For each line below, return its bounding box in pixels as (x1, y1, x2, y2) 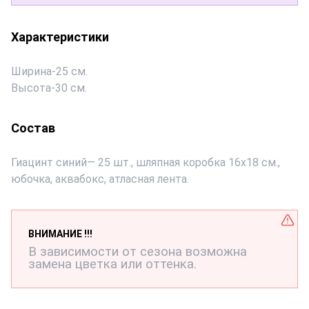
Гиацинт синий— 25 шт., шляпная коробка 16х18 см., (11, 156, 280, 169)
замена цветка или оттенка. (28, 257, 197, 272)
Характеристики (11, 30, 109, 44)
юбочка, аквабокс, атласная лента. (11, 172, 189, 186)
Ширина (11, 65, 52, 78)
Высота (11, 81, 51, 94)
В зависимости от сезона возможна (28, 244, 247, 259)
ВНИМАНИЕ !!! (28, 228, 92, 239)
